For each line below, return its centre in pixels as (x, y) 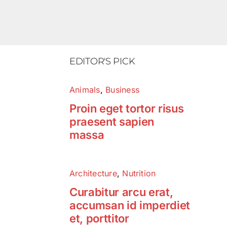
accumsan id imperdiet (129, 205)
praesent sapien (111, 122)
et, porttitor (99, 218)
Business (122, 90)
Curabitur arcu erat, (121, 192)
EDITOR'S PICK (102, 61)
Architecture (93, 173)
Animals (85, 90)
